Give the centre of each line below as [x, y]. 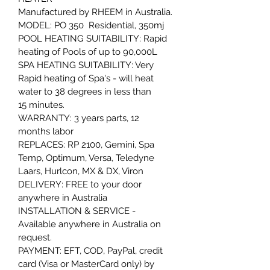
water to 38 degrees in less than [86, 92]
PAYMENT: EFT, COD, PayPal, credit [92, 251]
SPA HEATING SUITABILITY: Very [87, 65]
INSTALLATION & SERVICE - [78, 211]
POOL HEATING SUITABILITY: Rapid [94, 39]
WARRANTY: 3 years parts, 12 [80, 118]
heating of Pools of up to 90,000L [89, 52]
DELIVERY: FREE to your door [81, 185]
